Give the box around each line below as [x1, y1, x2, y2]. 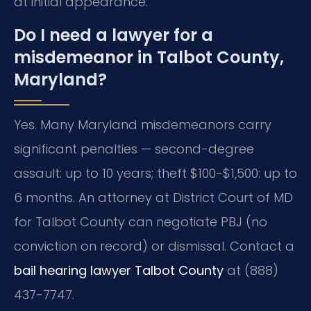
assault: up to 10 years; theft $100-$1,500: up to [14, 164, 297, 182]
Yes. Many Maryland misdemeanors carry [14, 115, 271, 133]
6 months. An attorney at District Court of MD [14, 188, 293, 206]
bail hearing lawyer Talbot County [14, 261, 224, 279]
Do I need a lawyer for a [14, 23, 213, 47]
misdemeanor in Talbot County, [14, 45, 284, 69]
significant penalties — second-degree [14, 140, 254, 158]
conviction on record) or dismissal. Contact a [14, 237, 294, 255]
